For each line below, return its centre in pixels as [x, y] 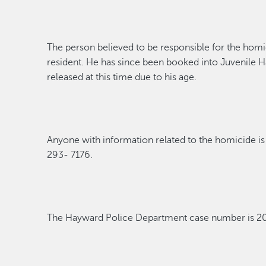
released [66, 77]
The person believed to [97, 47]
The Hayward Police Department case [129, 218]
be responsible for [186, 47]
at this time [109, 77]
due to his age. [165, 77]
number [230, 218]
